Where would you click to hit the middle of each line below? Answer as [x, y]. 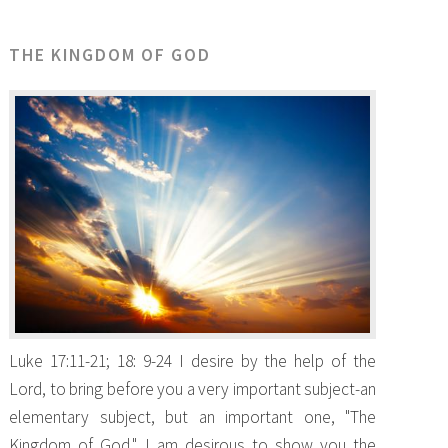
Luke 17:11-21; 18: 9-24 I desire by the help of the [192, 360]
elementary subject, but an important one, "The [192, 416]
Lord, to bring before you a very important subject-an [192, 388]
